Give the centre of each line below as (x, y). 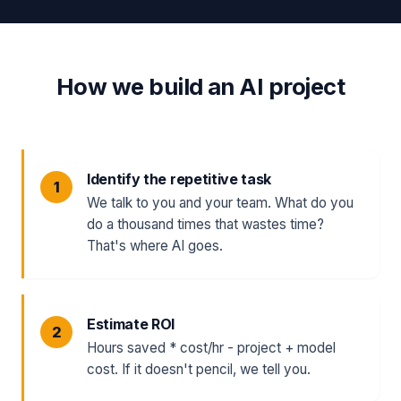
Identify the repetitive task (179, 179)
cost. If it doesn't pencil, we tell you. (199, 369)
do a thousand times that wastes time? (205, 224)
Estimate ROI (131, 324)
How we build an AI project (200, 86)
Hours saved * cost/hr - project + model (211, 348)
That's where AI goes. (155, 246)
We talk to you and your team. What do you (220, 203)
